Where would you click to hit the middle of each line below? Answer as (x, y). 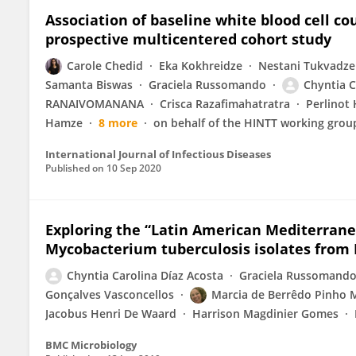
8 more (118, 123)
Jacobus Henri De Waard (111, 313)
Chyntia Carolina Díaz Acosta (145, 275)
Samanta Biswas (89, 85)
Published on (76, 168)
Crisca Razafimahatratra (225, 104)
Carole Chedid (105, 66)
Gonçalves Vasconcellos (110, 294)
